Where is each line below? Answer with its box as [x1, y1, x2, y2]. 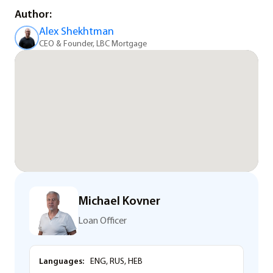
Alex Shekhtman [39, 26, 114, 38]
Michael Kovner [78, 196, 160, 208]
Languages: [39, 257, 84, 266]
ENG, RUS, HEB [88, 257, 143, 266]
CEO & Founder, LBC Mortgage [39, 39, 147, 49]
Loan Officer [78, 216, 127, 227]
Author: [15, 9, 52, 21]
